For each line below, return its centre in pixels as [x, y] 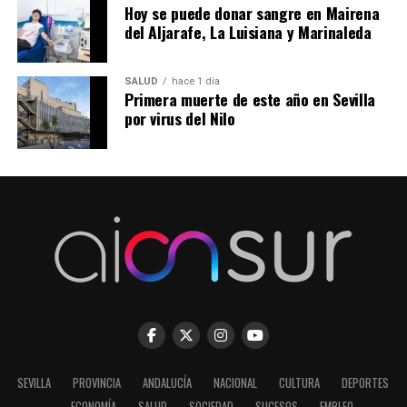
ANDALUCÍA [168, 383]
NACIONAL [236, 383]
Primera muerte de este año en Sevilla [249, 99]
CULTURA [300, 383]
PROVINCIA [97, 383]
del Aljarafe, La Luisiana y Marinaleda [248, 32]
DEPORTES [366, 383]
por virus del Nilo [179, 119]
